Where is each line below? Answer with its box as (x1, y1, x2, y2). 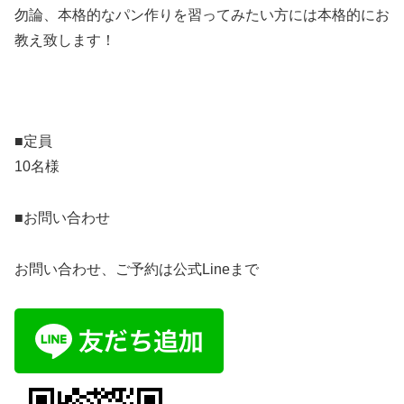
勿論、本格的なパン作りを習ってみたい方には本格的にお (14, 7, 390, 23)
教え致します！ (14, 32, 115, 49)
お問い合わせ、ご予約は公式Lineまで (14, 261, 259, 277)
